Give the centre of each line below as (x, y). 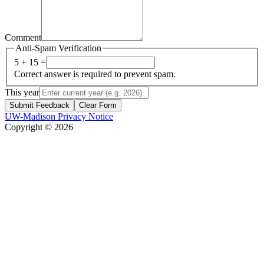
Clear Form (98, 105)
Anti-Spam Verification (58, 48)
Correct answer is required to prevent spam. (95, 74)
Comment (23, 37)
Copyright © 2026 (39, 127)
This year (22, 93)
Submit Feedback (39, 105)
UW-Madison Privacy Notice (59, 117)
